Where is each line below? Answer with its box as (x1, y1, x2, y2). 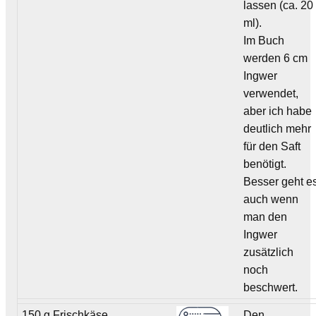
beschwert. (243, 281, 298, 293)
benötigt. (243, 157, 287, 170)
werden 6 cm (243, 51, 308, 64)
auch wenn (243, 193, 299, 205)
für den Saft (243, 140, 301, 152)
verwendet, (243, 87, 299, 99)
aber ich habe (243, 104, 312, 117)
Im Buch (243, 34, 285, 47)
